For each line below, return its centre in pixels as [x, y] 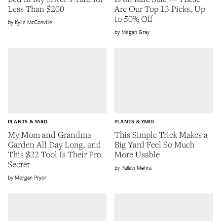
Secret [19, 164]
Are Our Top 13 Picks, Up [160, 8]
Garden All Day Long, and [55, 144]
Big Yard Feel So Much [154, 144]
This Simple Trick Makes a [161, 134]
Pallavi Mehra [136, 167]
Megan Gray [135, 32]
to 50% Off [133, 18]
